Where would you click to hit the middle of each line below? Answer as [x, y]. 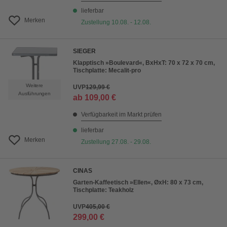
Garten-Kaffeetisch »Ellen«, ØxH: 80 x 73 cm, [138, 182]
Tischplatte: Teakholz [103, 190]
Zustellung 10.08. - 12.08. [116, 22]
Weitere [34, 85]
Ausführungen [34, 93]
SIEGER [84, 51]
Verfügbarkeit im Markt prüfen [121, 115]
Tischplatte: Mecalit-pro [107, 70]
